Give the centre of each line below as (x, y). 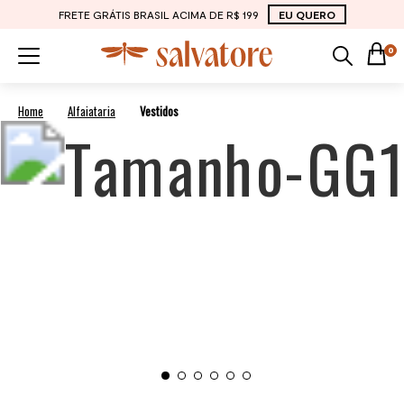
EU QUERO (307, 14)
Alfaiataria (92, 111)
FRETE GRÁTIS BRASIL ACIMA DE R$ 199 (158, 14)
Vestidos (159, 111)
